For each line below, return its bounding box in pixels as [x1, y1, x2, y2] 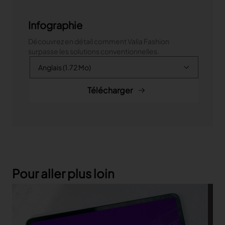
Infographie [28, 18, 82, 31]
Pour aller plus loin [12, 165, 115, 181]
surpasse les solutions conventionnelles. [28, 46, 159, 56]
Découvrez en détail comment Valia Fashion [28, 36, 169, 46]
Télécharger [87, 84, 133, 95]
